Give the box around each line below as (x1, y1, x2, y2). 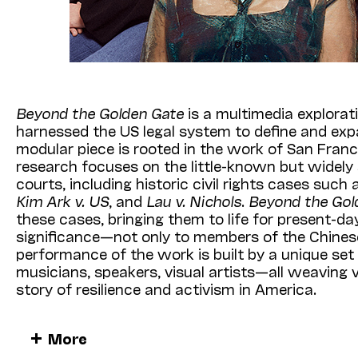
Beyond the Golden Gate (16, 103, 188, 121)
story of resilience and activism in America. (16, 279, 316, 297)
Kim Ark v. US (16, 191, 109, 209)
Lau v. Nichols (146, 191, 241, 209)
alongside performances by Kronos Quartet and (16, 338, 352, 356)
